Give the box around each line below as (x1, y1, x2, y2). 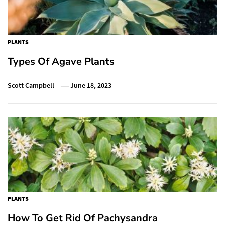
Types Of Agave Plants (8, 54, 115, 68)
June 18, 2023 (70, 80, 112, 90)
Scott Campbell (8, 80, 54, 90)
